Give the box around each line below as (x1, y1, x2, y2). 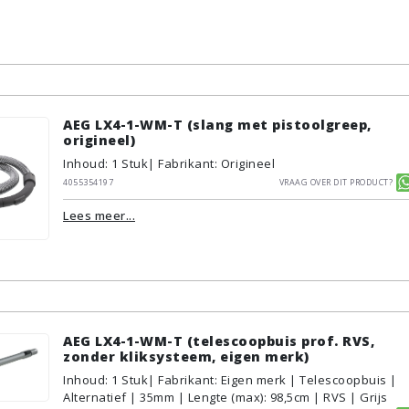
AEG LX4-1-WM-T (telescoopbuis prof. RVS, (63, 332, 374, 350)
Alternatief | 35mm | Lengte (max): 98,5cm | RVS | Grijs (63, 389, 388, 405)
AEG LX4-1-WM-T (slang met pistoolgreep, (63, 116, 372, 133)
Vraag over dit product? (278, 173, 393, 189)
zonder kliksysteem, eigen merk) (63, 348, 309, 365)
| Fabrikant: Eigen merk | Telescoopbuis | (148, 372, 397, 388)
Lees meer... (63, 206, 135, 224)
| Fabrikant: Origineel (148, 155, 275, 172)
